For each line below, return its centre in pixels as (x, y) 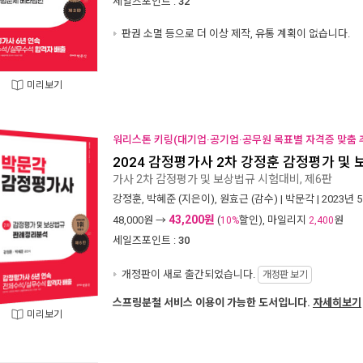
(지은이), (198, 199)
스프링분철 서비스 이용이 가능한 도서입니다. (213, 303)
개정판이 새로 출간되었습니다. (188, 274)
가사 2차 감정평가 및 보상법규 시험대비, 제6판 (222, 179)
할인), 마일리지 (274, 220)
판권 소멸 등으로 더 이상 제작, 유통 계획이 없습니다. (235, 34)
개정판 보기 (285, 275)
